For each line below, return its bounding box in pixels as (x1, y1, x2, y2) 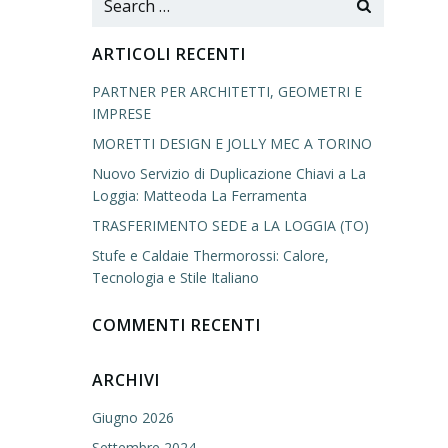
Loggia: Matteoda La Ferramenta (92, 186, 307, 205)
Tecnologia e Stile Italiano (92, 268, 259, 287)
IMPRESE (92, 104, 151, 123)
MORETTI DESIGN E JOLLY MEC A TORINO (92, 134, 372, 153)
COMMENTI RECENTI (92, 314, 261, 336)
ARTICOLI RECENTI (92, 43, 246, 65)
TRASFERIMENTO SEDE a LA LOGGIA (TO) (92, 216, 369, 235)
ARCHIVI (92, 369, 160, 391)
